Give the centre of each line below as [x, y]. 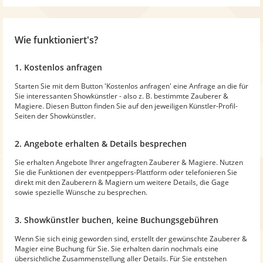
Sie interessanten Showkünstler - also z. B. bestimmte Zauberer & [122, 96]
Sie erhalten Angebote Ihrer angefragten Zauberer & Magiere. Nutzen [129, 162]
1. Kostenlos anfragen [58, 67]
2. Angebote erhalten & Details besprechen [101, 143]
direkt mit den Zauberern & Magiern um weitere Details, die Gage [122, 182]
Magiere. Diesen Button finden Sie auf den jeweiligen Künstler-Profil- [126, 106]
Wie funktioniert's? [56, 40]
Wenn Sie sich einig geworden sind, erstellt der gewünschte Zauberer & [131, 238]
